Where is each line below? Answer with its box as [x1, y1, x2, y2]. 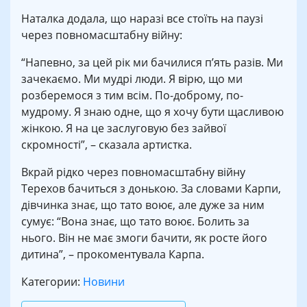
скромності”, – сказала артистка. [21, 137, 192, 153]
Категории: [21, 274, 83, 290]
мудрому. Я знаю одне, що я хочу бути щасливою [21, 104, 284, 120]
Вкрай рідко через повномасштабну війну [21, 164, 245, 180]
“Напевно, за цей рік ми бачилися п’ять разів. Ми [21, 55, 283, 71]
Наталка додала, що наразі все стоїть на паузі [21, 11, 263, 27]
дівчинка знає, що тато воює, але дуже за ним [21, 197, 265, 213]
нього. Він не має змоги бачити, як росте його [21, 230, 267, 246]
